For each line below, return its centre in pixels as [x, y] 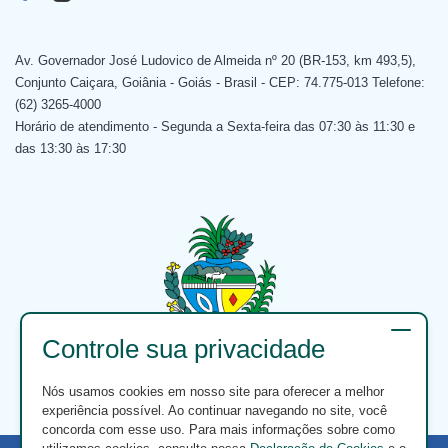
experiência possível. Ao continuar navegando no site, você [214, 410]
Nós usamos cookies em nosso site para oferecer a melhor [213, 391]
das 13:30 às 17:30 [70, 148]
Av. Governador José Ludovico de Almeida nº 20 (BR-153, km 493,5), [215, 60]
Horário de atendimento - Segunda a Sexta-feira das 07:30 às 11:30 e [215, 126]
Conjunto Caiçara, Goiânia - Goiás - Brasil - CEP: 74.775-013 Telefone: [220, 82]
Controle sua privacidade [183, 348]
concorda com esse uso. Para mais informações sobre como [218, 429]
